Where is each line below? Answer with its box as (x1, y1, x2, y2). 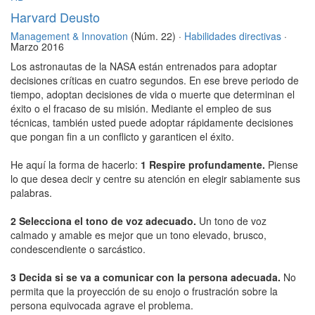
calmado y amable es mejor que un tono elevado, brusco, (11, 228, 266, 243)
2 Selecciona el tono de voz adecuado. (11, 214, 199, 229)
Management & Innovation (11, 29, 128, 44)
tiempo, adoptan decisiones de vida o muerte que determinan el (11, 87, 295, 102)
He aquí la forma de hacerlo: (11, 157, 141, 172)
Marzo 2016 (11, 39, 64, 54)
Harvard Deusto (11, 8, 100, 27)
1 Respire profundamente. (141, 157, 268, 172)
